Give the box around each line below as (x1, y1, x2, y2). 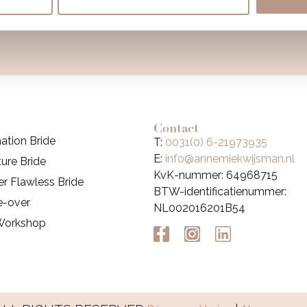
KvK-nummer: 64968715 (153, 168, 278, 182)
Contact (153, 120, 199, 136)
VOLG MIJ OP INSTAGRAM (90, 8, 228, 21)
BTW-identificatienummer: (153, 184, 286, 198)
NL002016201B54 (153, 201, 245, 214)
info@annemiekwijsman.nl (165, 151, 295, 165)
